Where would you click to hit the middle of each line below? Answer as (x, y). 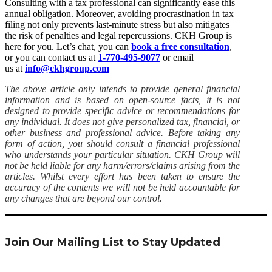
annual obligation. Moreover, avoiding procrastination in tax (119, 13)
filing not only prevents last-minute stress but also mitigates (117, 24)
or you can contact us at (51, 57)
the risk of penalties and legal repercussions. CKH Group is (118, 35)
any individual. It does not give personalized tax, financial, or (122, 121)
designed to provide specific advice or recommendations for (122, 110)
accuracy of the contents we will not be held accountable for (122, 187)
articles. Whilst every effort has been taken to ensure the (122, 176)
